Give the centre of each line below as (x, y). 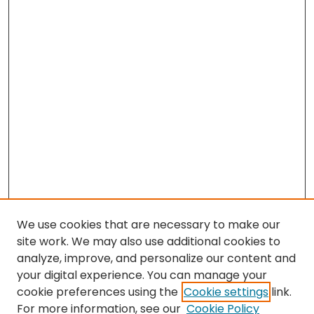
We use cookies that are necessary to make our (149, 225)
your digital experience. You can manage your (142, 275)
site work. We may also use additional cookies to (149, 241)
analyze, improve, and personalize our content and (156, 258)
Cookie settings (226, 292)
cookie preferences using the (97, 292)
